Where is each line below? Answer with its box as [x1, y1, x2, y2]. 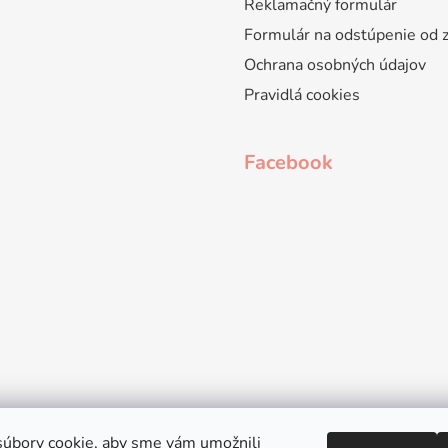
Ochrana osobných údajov [244, 54, 426, 77]
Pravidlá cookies [244, 84, 360, 107]
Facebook [244, 149, 333, 177]
